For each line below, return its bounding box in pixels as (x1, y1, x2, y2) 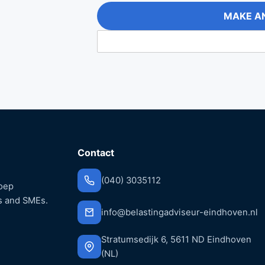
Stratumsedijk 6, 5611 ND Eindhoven (101, 234, 251, 245)
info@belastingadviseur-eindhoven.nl (101, 206, 258, 218)
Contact (77, 146, 114, 159)
